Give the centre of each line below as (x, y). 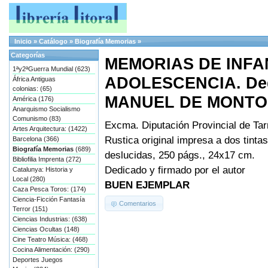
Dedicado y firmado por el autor (175, 170)
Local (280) (29, 179)
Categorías (28, 55)
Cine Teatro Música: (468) (50, 239)
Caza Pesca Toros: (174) (49, 189)
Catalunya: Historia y (43, 169)
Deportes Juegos (38, 260)
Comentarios (138, 203)
